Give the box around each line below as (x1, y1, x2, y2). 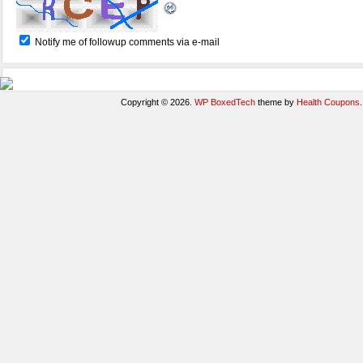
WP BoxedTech (194, 97, 256, 107)
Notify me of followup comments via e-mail (35, 36, 220, 48)
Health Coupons (297, 97, 361, 107)
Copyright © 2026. (121, 97, 195, 107)
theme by (255, 97, 297, 107)
